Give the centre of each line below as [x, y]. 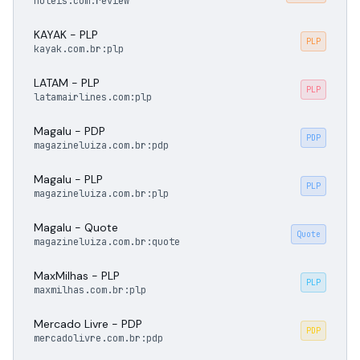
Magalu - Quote [76, 227]
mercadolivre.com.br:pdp [98, 338]
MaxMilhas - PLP [77, 276]
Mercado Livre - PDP [88, 324]
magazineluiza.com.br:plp [101, 194]
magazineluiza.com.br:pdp [101, 145]
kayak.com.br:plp [79, 49]
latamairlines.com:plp [93, 97]
